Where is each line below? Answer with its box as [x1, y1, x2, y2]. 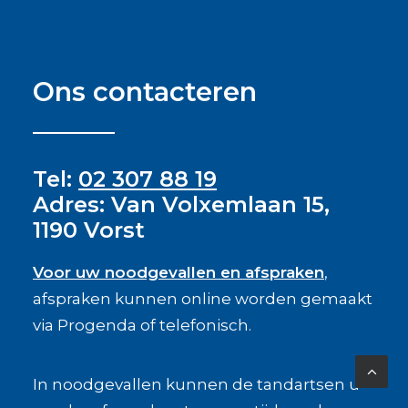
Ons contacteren [33, 76, 257, 107]
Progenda [57, 316, 137, 334]
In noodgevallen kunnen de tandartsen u [33, 375, 360, 393]
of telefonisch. [137, 316, 251, 334]
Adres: [33, 191, 105, 218]
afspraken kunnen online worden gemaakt [33, 290, 372, 308]
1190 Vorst [33, 217, 145, 243]
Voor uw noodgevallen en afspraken [33, 263, 324, 281]
